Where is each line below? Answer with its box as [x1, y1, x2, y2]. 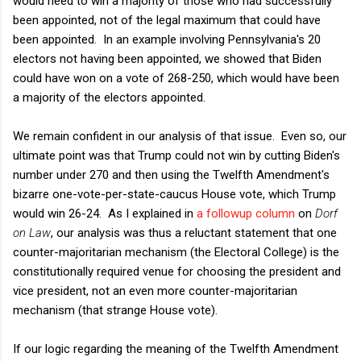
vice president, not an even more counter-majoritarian [13, 283, 297, 298]
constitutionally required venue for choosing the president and [13, 263, 341, 279]
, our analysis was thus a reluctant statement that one [51, 225, 337, 240]
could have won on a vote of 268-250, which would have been [13, 70, 339, 85]
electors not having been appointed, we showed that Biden [13, 51, 322, 66]
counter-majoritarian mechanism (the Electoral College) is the [13, 244, 339, 259]
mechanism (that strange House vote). [13, 302, 218, 317]
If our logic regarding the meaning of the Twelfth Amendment [13, 341, 338, 356]
